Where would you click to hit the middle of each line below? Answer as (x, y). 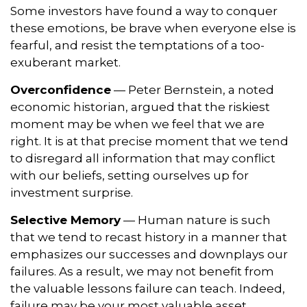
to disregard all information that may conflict (143, 158)
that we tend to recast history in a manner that (149, 237)
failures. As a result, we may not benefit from (142, 271)
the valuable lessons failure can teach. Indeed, (148, 288)
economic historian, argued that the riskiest (140, 107)
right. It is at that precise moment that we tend (149, 141)
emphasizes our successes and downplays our (149, 254)
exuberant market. (65, 62)
